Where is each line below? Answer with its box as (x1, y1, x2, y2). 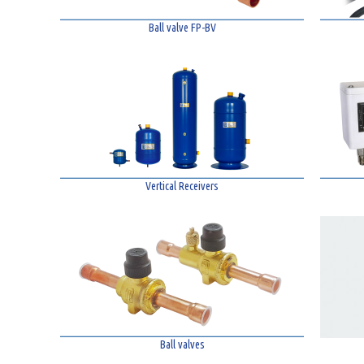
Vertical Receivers (145, 180, 219, 193)
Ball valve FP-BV (148, 21, 216, 34)
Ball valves (159, 338, 205, 351)
